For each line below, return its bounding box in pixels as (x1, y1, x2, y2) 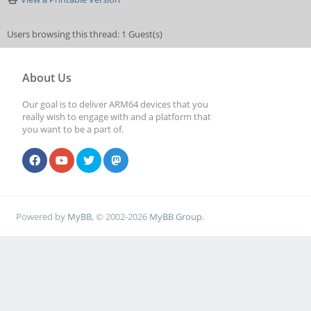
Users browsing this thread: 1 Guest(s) (7, 28, 162, 40)
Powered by (16, 210, 68, 223)
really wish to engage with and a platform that (22, 110, 211, 123)
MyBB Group (149, 210, 203, 223)
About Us (22, 70, 72, 85)
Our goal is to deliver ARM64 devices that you (22, 98, 208, 110)
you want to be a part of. (22, 123, 124, 135)
